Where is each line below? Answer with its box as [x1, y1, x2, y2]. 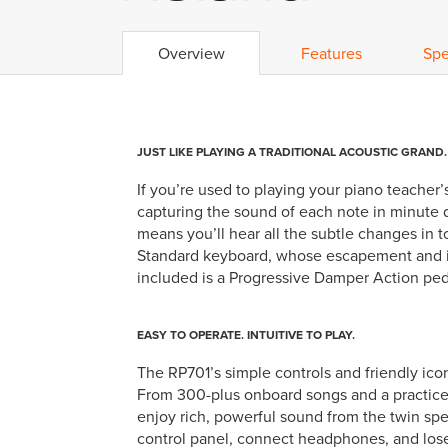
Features [300, 41, 362, 64]
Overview [157, 41, 225, 64]
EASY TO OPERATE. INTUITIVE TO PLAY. [137, 325, 355, 343]
